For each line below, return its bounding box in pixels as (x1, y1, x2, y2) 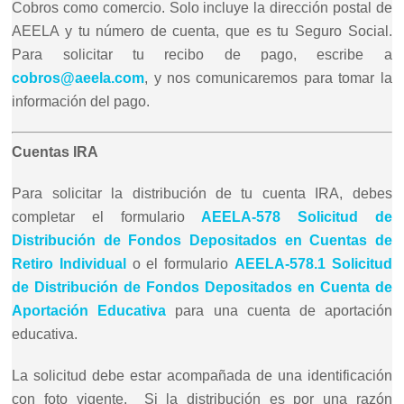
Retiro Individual (12, 255, 133, 271)
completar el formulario (12, 208, 202, 225)
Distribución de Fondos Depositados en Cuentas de (12, 232, 392, 248)
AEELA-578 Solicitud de (201, 208, 392, 225)
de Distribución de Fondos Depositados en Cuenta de (12, 279, 392, 295)
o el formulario (132, 255, 234, 271)
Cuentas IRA (12, 143, 99, 160)
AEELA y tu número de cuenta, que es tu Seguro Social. (12, 23, 392, 39)
